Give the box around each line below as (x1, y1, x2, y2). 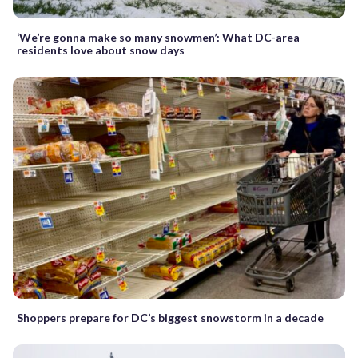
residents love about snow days (17, 43, 185, 58)
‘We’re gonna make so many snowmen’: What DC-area (17, 30, 300, 45)
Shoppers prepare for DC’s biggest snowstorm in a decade (17, 310, 324, 324)
